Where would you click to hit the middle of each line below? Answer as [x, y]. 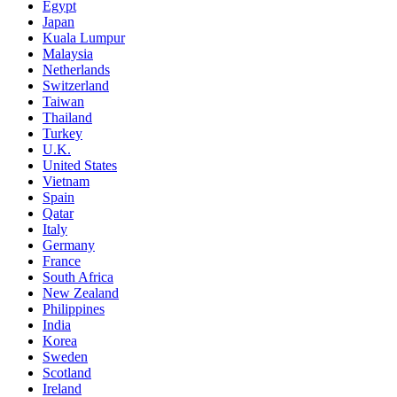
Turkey [62, 134]
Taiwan [63, 102]
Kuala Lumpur [84, 38]
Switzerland [76, 86]
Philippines [74, 309]
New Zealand [81, 293]
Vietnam [66, 182]
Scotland [67, 373]
